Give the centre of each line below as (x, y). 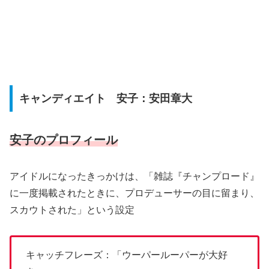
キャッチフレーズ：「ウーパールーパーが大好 (127, 255)
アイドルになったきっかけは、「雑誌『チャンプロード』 (134, 176)
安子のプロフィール (64, 140)
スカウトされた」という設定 (72, 210)
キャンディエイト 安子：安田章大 (105, 98)
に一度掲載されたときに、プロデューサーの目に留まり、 (134, 193)
